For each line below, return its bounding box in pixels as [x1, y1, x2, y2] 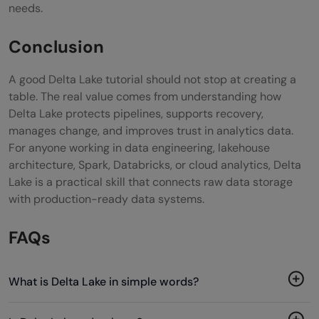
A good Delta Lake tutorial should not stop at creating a [9, 71, 296, 87]
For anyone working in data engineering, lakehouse [9, 140, 270, 155]
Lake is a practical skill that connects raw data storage [9, 174, 293, 189]
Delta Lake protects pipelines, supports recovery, [9, 105, 263, 121]
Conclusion [9, 35, 104, 58]
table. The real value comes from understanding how [9, 88, 281, 104]
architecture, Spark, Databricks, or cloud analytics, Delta [9, 157, 301, 172]
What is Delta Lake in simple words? [9, 273, 199, 289]
